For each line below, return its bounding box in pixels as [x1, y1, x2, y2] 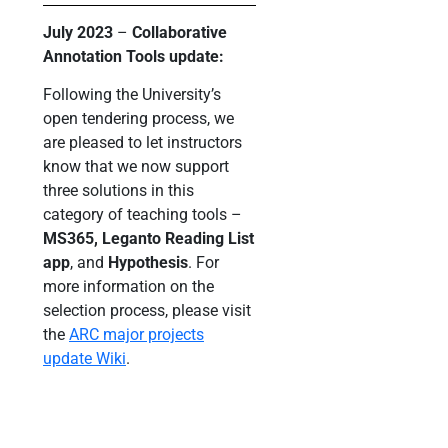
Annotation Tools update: [43, 46, 224, 66]
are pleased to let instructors [43, 133, 242, 153]
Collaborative [132, 22, 227, 42]
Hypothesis [108, 253, 188, 273]
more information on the [43, 277, 214, 297]
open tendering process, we [43, 109, 234, 129]
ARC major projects [69, 325, 204, 345]
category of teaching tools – [43, 205, 242, 225]
